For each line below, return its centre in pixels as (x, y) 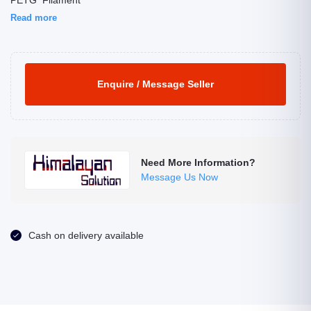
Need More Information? (199, 162)
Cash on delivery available (86, 235)
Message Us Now (180, 177)
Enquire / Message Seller (155, 84)
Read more (34, 18)
